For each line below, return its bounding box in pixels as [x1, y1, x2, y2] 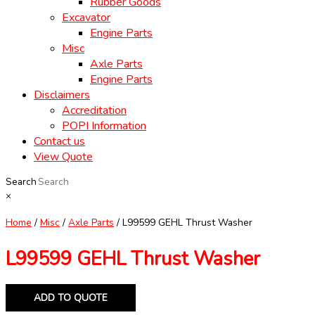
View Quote [34, 149, 93, 165]
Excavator [62, 10, 110, 26]
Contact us [34, 134, 85, 150]
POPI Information [62, 118, 146, 134]
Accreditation [62, 103, 127, 119]
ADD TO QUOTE [34, 291, 108, 305]
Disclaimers [34, 87, 90, 103]
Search [6, 175, 37, 189]
